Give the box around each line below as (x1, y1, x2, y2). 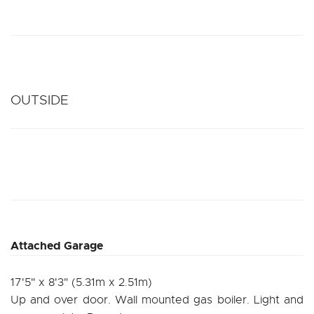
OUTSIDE (11, 90, 69, 109)
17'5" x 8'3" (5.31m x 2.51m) (11, 275, 152, 289)
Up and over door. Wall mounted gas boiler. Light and (11, 292, 303, 307)
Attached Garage (11, 238, 103, 253)
